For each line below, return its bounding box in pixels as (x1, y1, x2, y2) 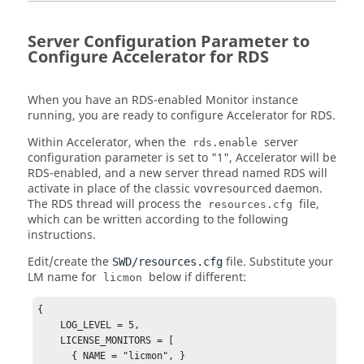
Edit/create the (28, 253, 112, 271)
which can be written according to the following (28, 211, 288, 229)
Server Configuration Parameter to (28, 30, 310, 54)
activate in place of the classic (28, 180, 193, 198)
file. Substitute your (223, 253, 333, 271)
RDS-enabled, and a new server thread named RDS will (28, 165, 327, 183)
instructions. (28, 227, 96, 245)
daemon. (271, 180, 323, 198)
